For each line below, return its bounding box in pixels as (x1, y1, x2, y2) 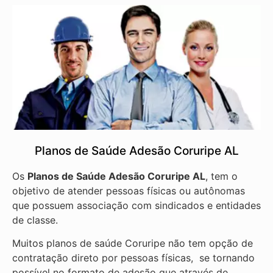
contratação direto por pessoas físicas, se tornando (12, 251, 255, 264)
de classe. (12, 213, 61, 226)
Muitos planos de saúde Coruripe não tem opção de (12, 236, 253, 249)
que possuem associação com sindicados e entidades (12, 199, 261, 211)
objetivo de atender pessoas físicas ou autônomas (12, 184, 245, 197)
